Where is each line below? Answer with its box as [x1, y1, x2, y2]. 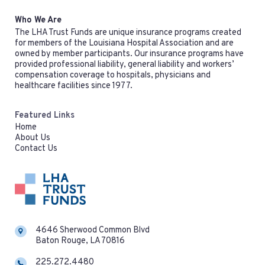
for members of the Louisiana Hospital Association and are [15, 37, 234, 49]
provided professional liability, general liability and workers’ [15, 59, 234, 70]
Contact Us [15, 143, 57, 155]
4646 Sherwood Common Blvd [35, 224, 150, 236]
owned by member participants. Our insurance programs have [15, 48, 244, 60]
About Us [15, 132, 50, 144]
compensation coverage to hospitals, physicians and [15, 69, 211, 81]
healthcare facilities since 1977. [15, 80, 134, 92]
